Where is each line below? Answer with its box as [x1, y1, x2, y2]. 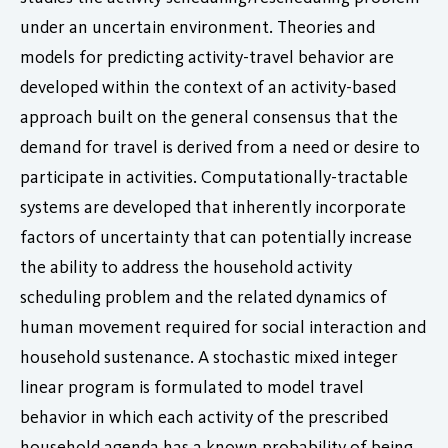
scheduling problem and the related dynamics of [20, 285, 387, 308]
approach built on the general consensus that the [20, 105, 398, 128]
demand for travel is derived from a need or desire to [20, 135, 420, 158]
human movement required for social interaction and [20, 315, 426, 338]
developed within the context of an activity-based [20, 75, 396, 98]
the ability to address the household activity [20, 255, 352, 278]
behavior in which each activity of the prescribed [20, 405, 388, 428]
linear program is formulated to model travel [20, 375, 364, 398]
